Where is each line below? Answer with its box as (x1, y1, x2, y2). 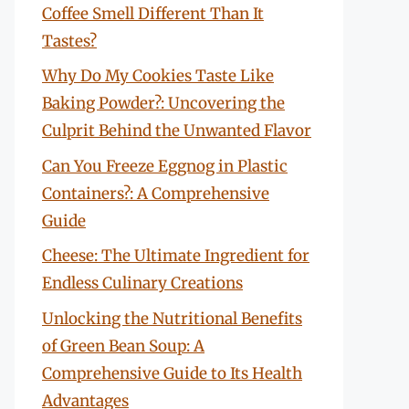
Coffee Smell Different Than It (42, 3, 264, 24)
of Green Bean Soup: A (42, 335, 204, 356)
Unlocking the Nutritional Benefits (42, 308, 302, 329)
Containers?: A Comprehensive (42, 183, 269, 204)
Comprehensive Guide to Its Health (42, 362, 302, 383)
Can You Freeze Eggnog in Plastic (42, 155, 288, 176)
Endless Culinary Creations (42, 273, 243, 293)
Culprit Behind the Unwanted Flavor (42, 121, 311, 141)
